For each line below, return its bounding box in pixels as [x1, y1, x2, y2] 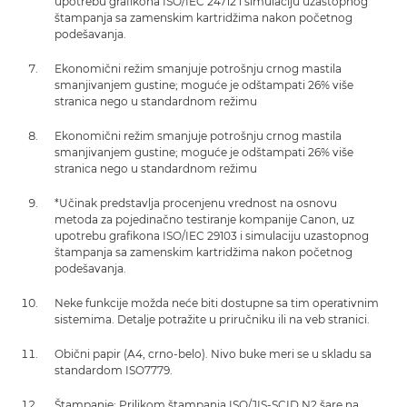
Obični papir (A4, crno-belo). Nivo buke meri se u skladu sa [55, 347, 372, 361]
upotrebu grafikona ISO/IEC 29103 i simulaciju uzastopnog [55, 229, 369, 243]
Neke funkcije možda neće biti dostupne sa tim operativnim [55, 296, 379, 310]
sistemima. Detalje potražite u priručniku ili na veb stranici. [55, 313, 370, 326]
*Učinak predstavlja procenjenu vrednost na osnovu [55, 196, 337, 210]
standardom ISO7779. [55, 363, 173, 377]
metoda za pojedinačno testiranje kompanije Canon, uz [55, 213, 354, 226]
